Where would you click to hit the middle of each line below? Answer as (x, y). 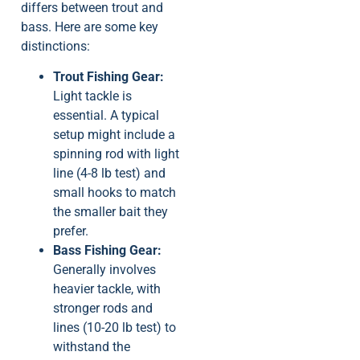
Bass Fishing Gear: (107, 250)
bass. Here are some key (90, 27)
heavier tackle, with (107, 288)
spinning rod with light (116, 153)
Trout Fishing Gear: (108, 76)
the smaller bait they (110, 211)
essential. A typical (106, 115)
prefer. (71, 231)
